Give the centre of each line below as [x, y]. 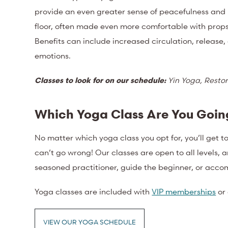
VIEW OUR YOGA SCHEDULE [90, 222]
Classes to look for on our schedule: [101, 80]
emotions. [55, 55]
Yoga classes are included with [92, 191]
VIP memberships [184, 191]
